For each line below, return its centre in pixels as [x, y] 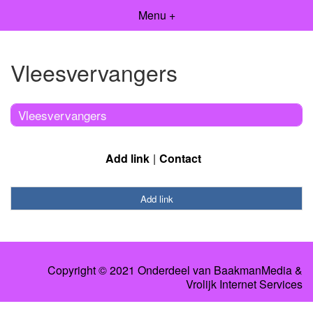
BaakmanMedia [253, 270]
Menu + [156, 15]
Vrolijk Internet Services [244, 284]
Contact [180, 158]
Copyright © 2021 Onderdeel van [131, 270]
